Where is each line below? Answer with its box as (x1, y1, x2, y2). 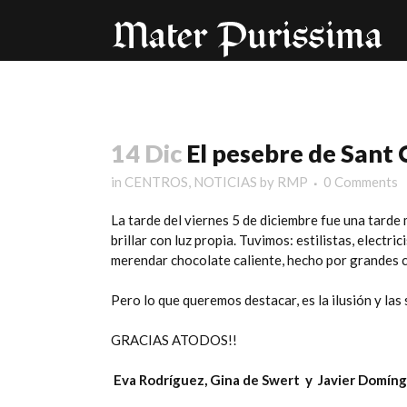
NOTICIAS (194, 174, 257, 190)
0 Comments (323, 174, 398, 190)
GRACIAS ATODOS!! (111, 332, 237, 348)
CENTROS (124, 174, 188, 190)
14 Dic (111, 138, 182, 168)
